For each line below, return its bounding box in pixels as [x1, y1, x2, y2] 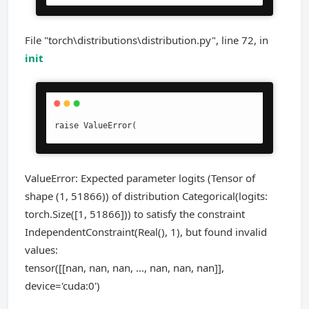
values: [25, 243, 58, 257]
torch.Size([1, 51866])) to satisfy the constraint [25, 207, 245, 221]
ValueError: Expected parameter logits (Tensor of [25, 171, 255, 185]
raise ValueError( [54, 121, 137, 130]
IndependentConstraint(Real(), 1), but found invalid [25, 225, 267, 239]
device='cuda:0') [25, 279, 100, 292]
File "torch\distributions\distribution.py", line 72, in [25, 33, 268, 47]
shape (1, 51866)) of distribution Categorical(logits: [25, 189, 268, 203]
